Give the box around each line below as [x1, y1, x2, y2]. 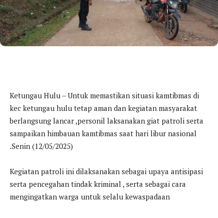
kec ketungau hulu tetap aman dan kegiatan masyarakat [10, 103, 197, 113]
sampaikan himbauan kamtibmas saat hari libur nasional [10, 128, 197, 138]
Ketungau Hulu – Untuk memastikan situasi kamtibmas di [10, 90, 199, 100]
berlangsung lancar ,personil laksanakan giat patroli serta [10, 115, 203, 126]
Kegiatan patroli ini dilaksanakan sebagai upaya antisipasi [10, 166, 203, 176]
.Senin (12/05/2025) [10, 141, 73, 151]
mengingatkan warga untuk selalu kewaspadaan [10, 191, 170, 201]
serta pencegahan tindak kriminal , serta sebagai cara [10, 179, 186, 189]
